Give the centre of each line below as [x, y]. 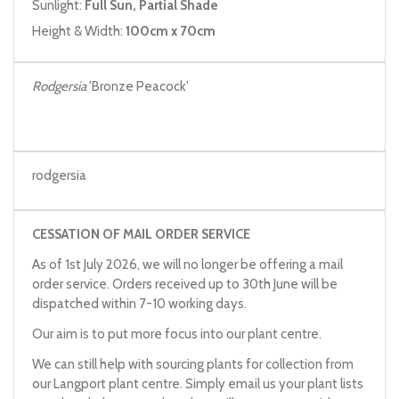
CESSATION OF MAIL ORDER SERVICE [141, 234]
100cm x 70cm [171, 31]
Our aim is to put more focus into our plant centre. [177, 334]
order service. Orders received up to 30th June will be [185, 284]
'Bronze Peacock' [139, 86]
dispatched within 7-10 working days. [139, 303]
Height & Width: [79, 31]
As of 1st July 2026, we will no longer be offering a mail [187, 264]
